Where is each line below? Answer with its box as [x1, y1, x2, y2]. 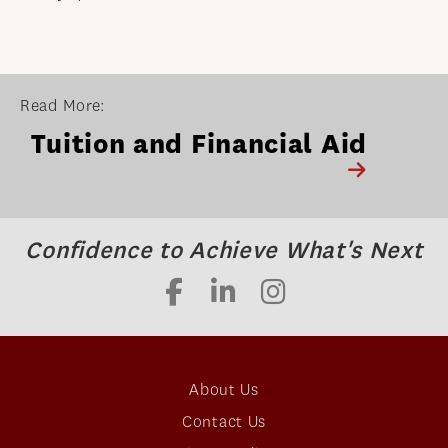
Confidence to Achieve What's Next [25, 235, 423, 266]
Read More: [20, 95, 105, 117]
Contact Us [182, 411, 266, 433]
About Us [189, 379, 259, 401]
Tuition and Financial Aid [31, 127, 367, 162]
